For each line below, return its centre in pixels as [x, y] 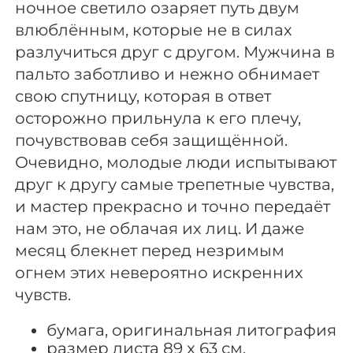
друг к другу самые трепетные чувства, [175, 184]
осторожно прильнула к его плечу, [158, 118]
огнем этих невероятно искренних [160, 272]
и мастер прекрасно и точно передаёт [173, 206]
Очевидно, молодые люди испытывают [176, 162]
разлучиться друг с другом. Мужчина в [175, 52]
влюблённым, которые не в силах [154, 30]
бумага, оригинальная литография [192, 330]
